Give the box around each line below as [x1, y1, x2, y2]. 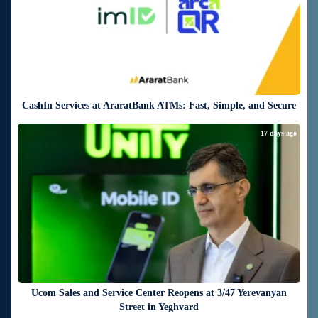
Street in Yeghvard [119, 301, 199, 312]
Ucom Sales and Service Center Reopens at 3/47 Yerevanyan [31, 287, 287, 298]
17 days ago [261, 128, 297, 137]
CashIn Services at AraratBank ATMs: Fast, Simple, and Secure [22, 99, 296, 111]
